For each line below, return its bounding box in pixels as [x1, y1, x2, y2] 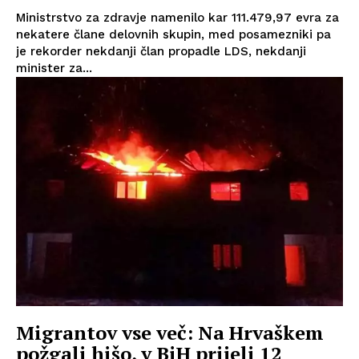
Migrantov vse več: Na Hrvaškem [16, 319, 324, 345]
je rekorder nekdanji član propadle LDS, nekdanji [16, 44, 306, 59]
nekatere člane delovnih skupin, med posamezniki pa [16, 27, 331, 42]
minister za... [16, 61, 92, 76]
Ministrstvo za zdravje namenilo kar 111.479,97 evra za [16, 10, 339, 26]
